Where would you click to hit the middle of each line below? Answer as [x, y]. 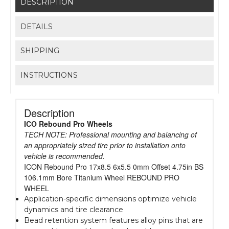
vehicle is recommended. [64, 156]
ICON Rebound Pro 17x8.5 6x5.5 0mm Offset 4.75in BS [114, 167]
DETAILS [37, 26]
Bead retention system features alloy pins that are [113, 221]
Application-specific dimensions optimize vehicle [110, 199]
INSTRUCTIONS [49, 75]
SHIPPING [40, 51]
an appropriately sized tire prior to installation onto [105, 145]
